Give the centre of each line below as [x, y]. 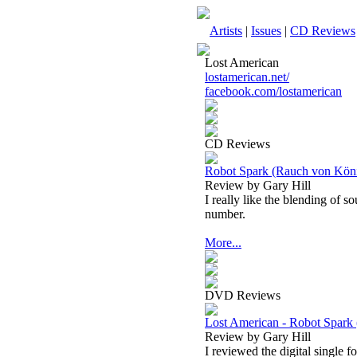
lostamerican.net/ [247, 77]
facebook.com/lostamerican [273, 91]
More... [223, 243]
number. [225, 214]
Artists [226, 31]
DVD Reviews [243, 295]
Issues [266, 31]
